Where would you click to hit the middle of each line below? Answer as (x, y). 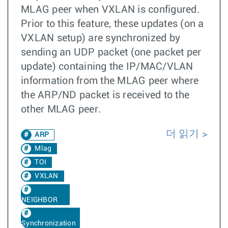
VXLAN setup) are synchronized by (101, 38)
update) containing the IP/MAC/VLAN (107, 67)
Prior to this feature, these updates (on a (112, 24)
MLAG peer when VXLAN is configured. (110, 10)
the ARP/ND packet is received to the (105, 95)
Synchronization (49, 223)
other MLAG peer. (62, 109)
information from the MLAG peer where (110, 81)
